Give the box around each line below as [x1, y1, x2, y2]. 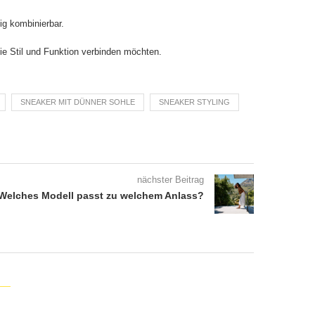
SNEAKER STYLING [159, 97, 230, 106]
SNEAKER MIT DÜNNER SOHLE [20, 97, 135, 106]
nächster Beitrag [137, 174, 204, 185]
